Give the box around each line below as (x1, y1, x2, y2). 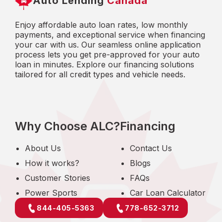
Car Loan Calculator (130, 188, 206, 198)
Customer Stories (25, 173, 90, 183)
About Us (25, 143, 61, 153)
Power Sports (25, 188, 77, 198)
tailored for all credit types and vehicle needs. (15, 69, 185, 79)
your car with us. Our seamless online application (15, 40, 201, 50)
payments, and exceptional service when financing (15, 30, 205, 40)
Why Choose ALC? (15, 119, 120, 133)
